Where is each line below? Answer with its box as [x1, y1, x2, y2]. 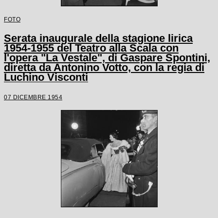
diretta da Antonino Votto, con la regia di [4, 61, 204, 73]
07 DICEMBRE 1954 [4, 93, 62, 100]
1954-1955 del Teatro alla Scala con [4, 41, 179, 54]
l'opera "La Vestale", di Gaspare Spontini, [4, 51, 210, 64]
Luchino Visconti [4, 71, 88, 83]
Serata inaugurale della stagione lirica [4, 32, 193, 44]
